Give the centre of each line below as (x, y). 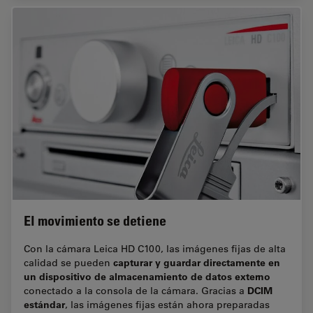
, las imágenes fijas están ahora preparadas (167, 305)
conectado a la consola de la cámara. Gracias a (136, 291)
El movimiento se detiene (95, 221)
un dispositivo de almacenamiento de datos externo (147, 277)
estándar (44, 305)
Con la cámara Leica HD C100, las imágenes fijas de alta (155, 249)
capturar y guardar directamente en (197, 263)
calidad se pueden (68, 263)
